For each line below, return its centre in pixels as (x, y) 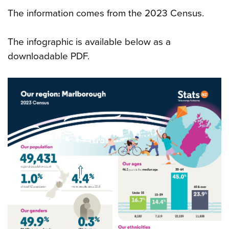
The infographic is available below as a (89, 42)
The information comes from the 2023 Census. (106, 13)
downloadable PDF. (50, 56)
